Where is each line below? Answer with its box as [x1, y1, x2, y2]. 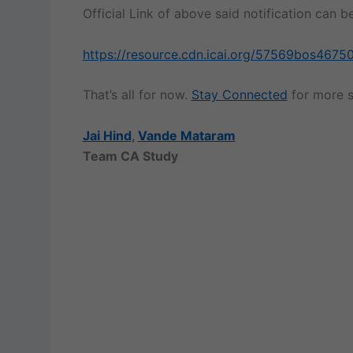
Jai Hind [82, 127, 132, 143]
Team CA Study [82, 147, 178, 164]
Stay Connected [191, 87, 288, 103]
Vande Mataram [137, 127, 236, 143]
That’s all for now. [82, 87, 191, 103]
